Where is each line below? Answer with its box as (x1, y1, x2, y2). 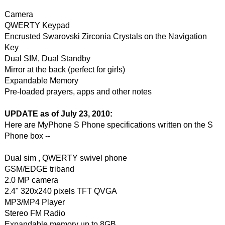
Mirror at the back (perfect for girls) (4, 65, 125, 74)
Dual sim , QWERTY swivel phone (4, 154, 127, 162)
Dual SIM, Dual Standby (4, 54, 90, 63)
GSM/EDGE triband (4, 165, 74, 173)
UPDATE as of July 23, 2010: (4, 109, 113, 118)
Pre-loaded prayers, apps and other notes (4, 87, 152, 96)
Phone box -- (4, 132, 50, 140)
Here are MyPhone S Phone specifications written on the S (4, 121, 213, 129)
